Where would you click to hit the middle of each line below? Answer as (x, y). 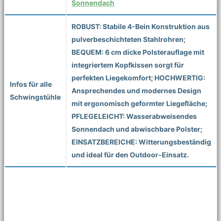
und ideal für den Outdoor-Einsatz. (130, 154)
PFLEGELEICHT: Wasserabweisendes (134, 116)
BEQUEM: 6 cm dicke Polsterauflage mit (138, 52)
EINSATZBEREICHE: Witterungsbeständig (141, 142)
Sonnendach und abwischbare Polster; (137, 129)
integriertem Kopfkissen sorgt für (128, 65)
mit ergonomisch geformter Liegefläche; (139, 103)
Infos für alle (31, 84)
